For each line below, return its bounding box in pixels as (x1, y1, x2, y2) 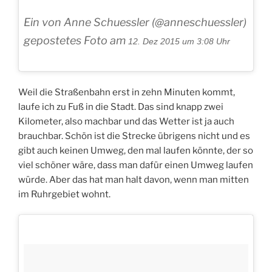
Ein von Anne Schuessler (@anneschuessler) (24, 16, 246, 29)
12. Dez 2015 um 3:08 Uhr (128, 36, 230, 47)
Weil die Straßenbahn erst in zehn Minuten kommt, (18, 86, 235, 98)
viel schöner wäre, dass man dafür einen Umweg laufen (18, 159, 253, 171)
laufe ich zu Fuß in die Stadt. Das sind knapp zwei (18, 101, 223, 112)
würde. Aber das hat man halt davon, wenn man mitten (18, 174, 249, 185)
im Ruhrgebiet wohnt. (18, 188, 110, 200)
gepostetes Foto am (24, 34, 128, 47)
